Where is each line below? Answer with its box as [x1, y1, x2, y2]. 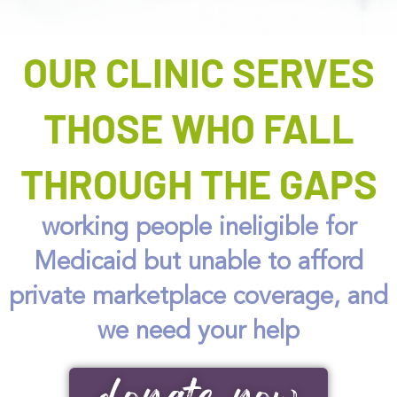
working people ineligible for [41, 215, 356, 241]
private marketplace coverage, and [9, 284, 388, 310]
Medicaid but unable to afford [34, 250, 363, 276]
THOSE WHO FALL [43, 103, 354, 152]
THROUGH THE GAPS [19, 159, 378, 207]
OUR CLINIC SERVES [22, 47, 375, 96]
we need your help [97, 319, 300, 345]
